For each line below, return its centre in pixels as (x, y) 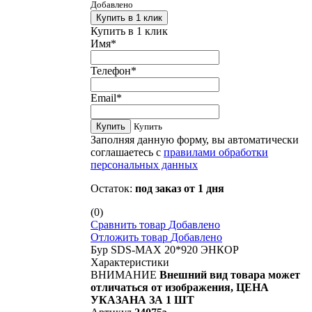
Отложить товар (129, 237)
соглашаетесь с (127, 152)
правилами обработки (216, 152)
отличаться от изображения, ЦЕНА (180, 287)
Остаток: (113, 188)
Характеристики (130, 262)
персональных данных (144, 164)
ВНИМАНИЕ (124, 274)
